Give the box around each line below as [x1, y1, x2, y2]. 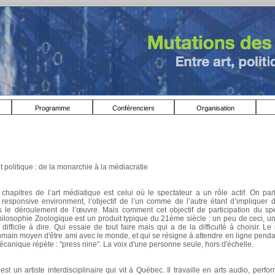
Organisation [196, 104, 234, 112]
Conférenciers [112, 104, 155, 112]
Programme [34, 104, 70, 112]
